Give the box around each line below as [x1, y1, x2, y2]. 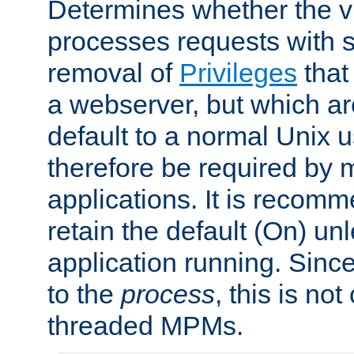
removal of [47, 57, 179, 88]
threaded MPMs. [47, 310, 243, 341]
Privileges [179, 57, 297, 88]
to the [47, 278, 121, 309]
